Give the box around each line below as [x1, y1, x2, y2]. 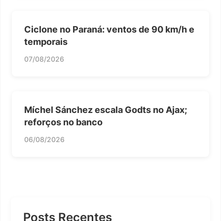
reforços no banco [24, 117, 103, 127]
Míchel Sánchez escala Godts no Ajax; [24, 105, 187, 115]
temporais [24, 37, 68, 47]
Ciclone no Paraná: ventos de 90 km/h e [24, 24, 194, 35]
